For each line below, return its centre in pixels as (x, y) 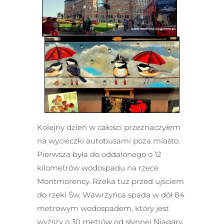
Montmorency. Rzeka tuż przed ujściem (110, 181)
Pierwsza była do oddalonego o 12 (99, 154)
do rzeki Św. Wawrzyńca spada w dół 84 (111, 195)
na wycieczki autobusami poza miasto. (108, 141)
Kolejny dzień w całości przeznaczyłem (109, 127)
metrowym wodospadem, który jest (103, 208)
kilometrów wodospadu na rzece (98, 168)
